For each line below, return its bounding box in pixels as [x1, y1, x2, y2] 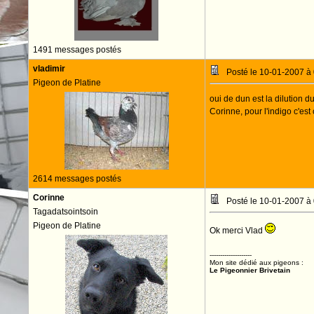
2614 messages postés [32, 174, 121, 184]
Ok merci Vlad [209, 226, 265, 235]
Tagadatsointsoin [32, 207, 98, 217]
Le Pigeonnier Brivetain [209, 266, 290, 274]
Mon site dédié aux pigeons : [209, 259, 303, 266]
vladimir [32, 64, 65, 74]
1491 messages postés [32, 45, 121, 55]
